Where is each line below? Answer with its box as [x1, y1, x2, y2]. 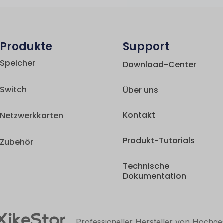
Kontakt [123, 110, 156, 121]
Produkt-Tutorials [123, 135, 195, 147]
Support [123, 39, 170, 55]
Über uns [123, 84, 159, 96]
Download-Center [123, 59, 197, 71]
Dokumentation [123, 170, 187, 182]
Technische [123, 160, 170, 172]
